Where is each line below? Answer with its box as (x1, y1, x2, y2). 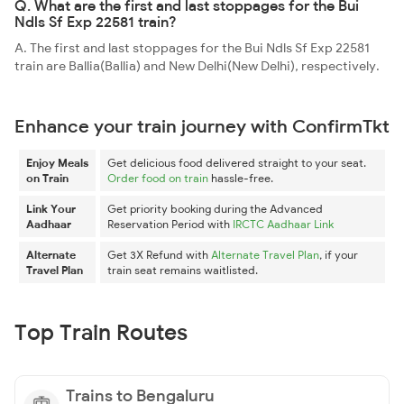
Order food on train (107, 171, 208, 185)
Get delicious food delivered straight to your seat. (107, 156, 366, 170)
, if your (319, 248, 358, 262)
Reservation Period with (107, 217, 233, 231)
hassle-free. (208, 171, 273, 185)
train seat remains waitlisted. (107, 263, 258, 277)
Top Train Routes (14, 318, 188, 345)
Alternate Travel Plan (211, 248, 319, 262)
